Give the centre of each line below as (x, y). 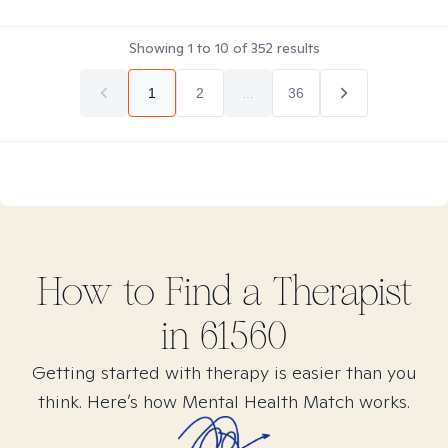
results (296, 48)
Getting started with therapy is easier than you (224, 372)
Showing (158, 48)
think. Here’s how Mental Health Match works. (224, 401)
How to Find (139, 292)
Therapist (337, 292)
